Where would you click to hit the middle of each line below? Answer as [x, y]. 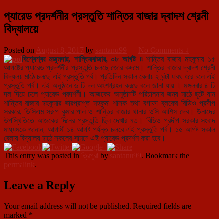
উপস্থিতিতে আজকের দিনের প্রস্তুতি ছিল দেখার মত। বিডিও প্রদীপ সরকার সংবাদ [109, 121]
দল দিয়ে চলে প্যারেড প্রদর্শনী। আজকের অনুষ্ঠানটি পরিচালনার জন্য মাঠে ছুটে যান [109, 94]
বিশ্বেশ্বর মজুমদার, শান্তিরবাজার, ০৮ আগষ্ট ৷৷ [82, 59]
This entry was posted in [43, 156]
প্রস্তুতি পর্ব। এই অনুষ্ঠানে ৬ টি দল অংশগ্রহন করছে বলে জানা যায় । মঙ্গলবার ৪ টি [109, 86]
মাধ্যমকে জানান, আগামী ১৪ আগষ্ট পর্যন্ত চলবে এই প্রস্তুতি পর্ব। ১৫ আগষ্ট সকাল [109, 130]
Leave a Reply [40, 186]
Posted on [20, 50]
